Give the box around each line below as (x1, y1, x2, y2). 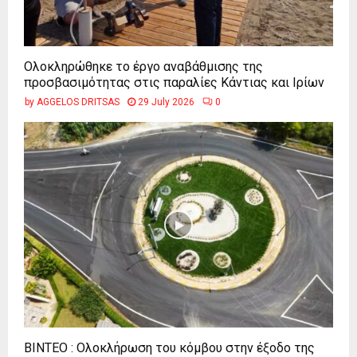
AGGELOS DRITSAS (37, 96, 120, 108)
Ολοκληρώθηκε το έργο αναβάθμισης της (24, 58, 263, 74)
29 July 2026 (138, 96, 194, 108)
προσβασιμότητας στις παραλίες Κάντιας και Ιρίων (24, 74, 324, 90)
